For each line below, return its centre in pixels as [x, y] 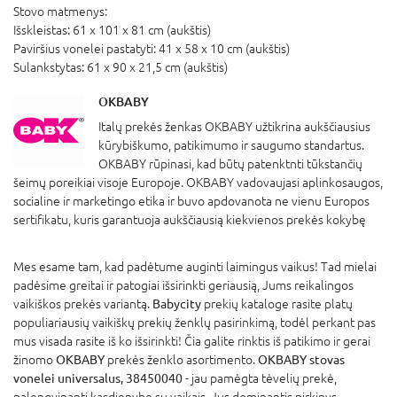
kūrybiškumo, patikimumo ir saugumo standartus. [231, 145]
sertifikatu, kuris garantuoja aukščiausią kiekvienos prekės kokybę [190, 219]
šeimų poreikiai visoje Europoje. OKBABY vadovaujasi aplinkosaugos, [198, 182]
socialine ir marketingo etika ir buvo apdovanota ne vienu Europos [191, 201]
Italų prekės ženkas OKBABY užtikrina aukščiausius [234, 126]
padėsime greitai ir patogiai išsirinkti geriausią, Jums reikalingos [183, 285]
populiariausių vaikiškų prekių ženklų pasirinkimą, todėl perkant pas [195, 322]
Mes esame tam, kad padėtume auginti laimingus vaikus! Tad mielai [195, 266]
